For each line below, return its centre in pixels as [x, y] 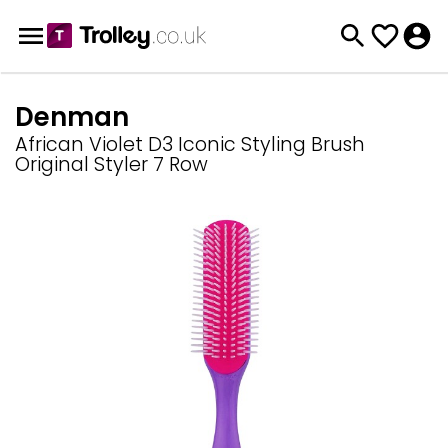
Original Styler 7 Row [111, 164]
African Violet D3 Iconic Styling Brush [190, 144]
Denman [72, 117]
